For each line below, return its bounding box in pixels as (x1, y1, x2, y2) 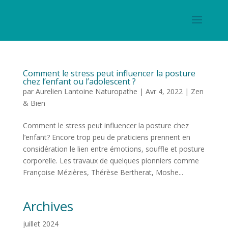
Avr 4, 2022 (145, 87, 183, 96)
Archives (22, 197, 73, 215)
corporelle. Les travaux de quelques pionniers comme (22, 156, 199, 165)
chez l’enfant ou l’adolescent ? (22, 76, 136, 87)
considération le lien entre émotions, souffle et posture (22, 144, 205, 154)
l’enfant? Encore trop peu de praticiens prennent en (22, 132, 190, 142)
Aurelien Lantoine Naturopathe (35, 87, 137, 96)
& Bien (22, 98, 45, 108)
